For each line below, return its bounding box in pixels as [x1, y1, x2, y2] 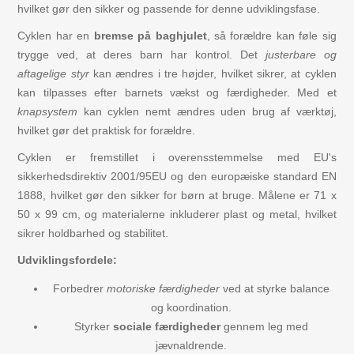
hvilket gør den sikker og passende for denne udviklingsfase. [17, 2, 321, 16]
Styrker [74, 320, 113, 333]
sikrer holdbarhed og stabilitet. [17, 227, 169, 240]
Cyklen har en [17, 29, 94, 43]
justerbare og [265, 48, 337, 62]
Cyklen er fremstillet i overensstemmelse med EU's [17, 151, 337, 164]
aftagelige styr [17, 67, 89, 81]
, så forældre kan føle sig [206, 29, 337, 43]
